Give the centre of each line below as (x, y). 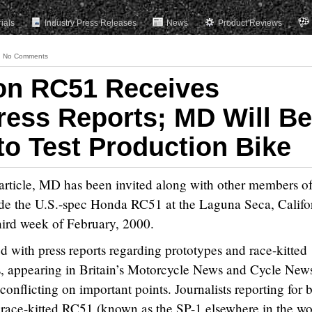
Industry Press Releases (91, 23)
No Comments (25, 56)
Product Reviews (250, 23)
